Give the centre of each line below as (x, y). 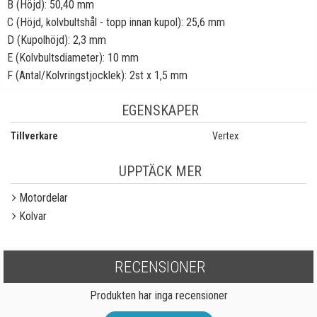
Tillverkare (34, 136)
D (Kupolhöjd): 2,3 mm (57, 40)
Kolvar (33, 216)
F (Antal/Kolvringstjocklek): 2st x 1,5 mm (97, 75)
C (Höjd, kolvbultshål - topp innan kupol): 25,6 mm (116, 22)
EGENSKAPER (160, 110)
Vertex (226, 136)
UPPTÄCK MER (160, 171)
